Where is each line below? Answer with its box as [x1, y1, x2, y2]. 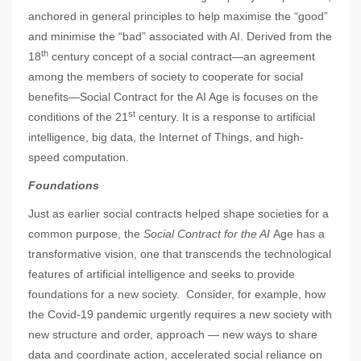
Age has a [270, 227, 325, 241]
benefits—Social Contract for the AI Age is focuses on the [28, 90, 318, 104]
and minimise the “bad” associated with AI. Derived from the [28, 30, 332, 44]
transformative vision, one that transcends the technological [28, 247, 331, 261]
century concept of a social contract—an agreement [48, 50, 315, 64]
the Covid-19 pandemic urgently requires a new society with [28, 308, 332, 322]
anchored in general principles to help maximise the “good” [28, 10, 328, 23]
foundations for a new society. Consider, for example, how [28, 288, 326, 301]
